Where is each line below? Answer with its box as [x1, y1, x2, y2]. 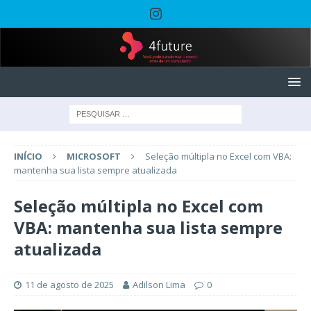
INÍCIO [14, 149, 42, 162]
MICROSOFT [67, 149, 121, 162]
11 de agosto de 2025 [25, 278, 114, 291]
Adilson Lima [133, 278, 185, 291]
